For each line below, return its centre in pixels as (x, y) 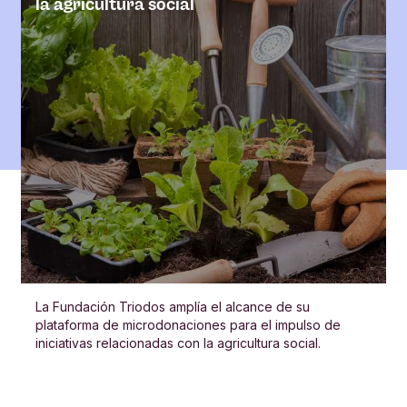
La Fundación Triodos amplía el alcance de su (173, 306)
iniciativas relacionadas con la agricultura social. (178, 342)
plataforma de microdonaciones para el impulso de (188, 324)
